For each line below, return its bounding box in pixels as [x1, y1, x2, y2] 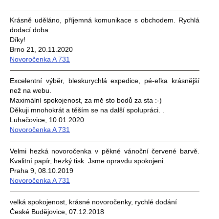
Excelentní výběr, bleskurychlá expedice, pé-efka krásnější [10, 77, 199, 85]
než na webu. [10, 87, 51, 95]
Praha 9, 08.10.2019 [10, 167, 73, 175]
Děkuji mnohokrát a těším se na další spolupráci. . [10, 106, 164, 114]
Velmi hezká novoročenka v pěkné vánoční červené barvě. [10, 147, 199, 155]
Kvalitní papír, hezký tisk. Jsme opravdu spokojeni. [10, 157, 165, 165]
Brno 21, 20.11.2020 [10, 45, 73, 54]
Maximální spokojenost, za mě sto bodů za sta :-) [10, 96, 162, 105]
